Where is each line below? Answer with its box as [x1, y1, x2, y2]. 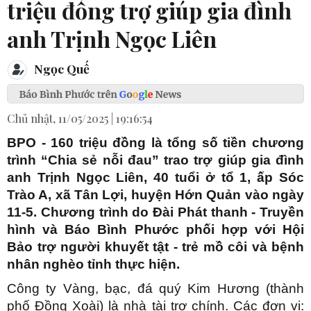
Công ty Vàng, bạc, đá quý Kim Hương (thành [7, 281, 304, 296]
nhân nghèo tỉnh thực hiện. [7, 257, 180, 272]
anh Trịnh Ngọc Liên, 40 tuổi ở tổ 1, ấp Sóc [7, 170, 304, 185]
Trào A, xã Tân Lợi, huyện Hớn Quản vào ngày [7, 187, 304, 203]
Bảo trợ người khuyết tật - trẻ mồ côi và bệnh [7, 239, 304, 255]
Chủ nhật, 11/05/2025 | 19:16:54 [7, 111, 153, 126]
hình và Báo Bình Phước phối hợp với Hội [7, 222, 304, 237]
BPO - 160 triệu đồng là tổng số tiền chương [7, 135, 304, 151]
